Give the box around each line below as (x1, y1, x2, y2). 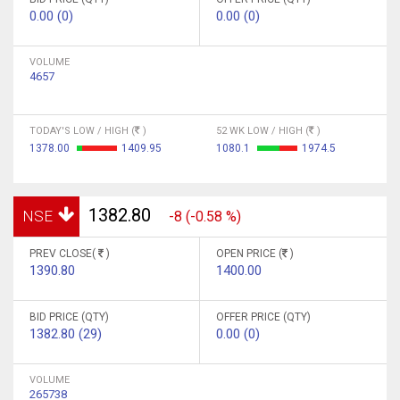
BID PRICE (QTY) (29, 311, 109, 323)
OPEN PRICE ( (216, 247, 282, 260)
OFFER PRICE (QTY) (216, 311, 311, 323)
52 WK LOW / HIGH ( (216, 125, 309, 137)
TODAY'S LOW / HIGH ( (29, 125, 135, 137)
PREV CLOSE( (29, 247, 98, 260)
